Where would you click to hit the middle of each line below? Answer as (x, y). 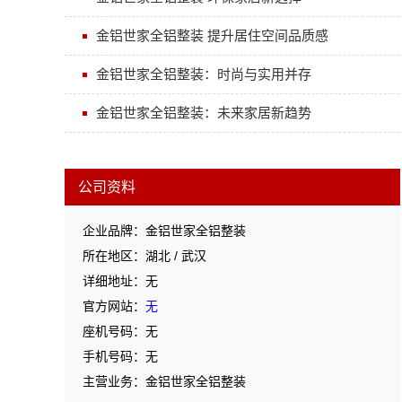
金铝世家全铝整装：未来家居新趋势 (204, 113)
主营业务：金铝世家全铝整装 (164, 381)
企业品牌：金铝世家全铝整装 (164, 231)
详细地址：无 (120, 281)
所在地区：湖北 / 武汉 (144, 256)
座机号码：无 (120, 331)
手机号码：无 (120, 356)
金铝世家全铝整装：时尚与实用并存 (204, 74)
